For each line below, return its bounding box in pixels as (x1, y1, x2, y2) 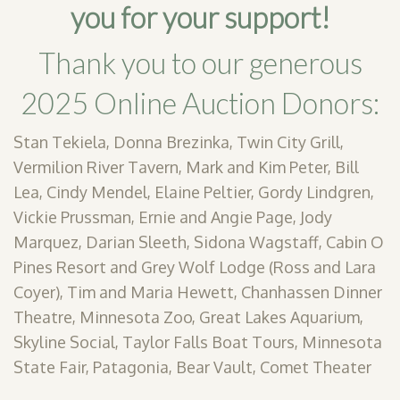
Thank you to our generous (37, 46, 362, 81)
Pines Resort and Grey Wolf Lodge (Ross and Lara (13, 256, 376, 277)
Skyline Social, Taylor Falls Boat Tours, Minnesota (13, 331, 382, 352)
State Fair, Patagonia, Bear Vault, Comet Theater (13, 356, 371, 377)
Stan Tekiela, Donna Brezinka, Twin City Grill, (13, 131, 344, 152)
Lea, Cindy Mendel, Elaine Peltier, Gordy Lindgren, (13, 181, 374, 202)
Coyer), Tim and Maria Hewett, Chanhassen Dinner (13, 281, 382, 302)
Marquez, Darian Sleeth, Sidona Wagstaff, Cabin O (13, 231, 384, 252)
